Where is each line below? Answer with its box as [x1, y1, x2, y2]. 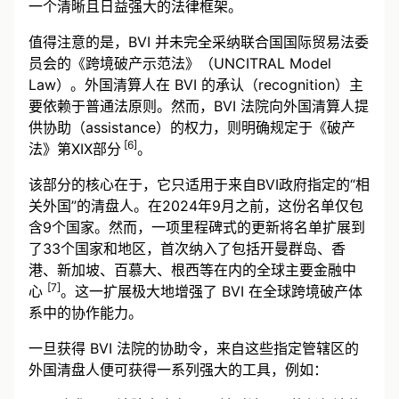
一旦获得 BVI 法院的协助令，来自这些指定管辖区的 [28, 338, 359, 357]
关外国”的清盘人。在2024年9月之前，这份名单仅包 [28, 196, 363, 215]
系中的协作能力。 [28, 303, 142, 322]
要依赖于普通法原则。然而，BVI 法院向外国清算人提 [28, 96, 369, 115]
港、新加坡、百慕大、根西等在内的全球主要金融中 [28, 260, 356, 279]
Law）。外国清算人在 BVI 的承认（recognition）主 [28, 75, 363, 94]
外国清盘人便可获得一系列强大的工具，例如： [28, 360, 328, 379]
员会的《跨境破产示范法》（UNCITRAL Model [28, 53, 331, 72]
